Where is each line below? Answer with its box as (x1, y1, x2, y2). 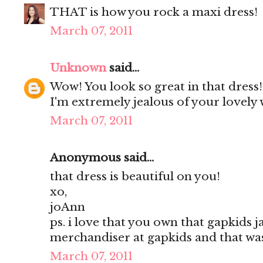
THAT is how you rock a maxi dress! (50, 5, 258, 19)
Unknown (50, 61, 106, 75)
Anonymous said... (50, 151, 154, 165)
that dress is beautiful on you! (50, 170, 220, 184)
